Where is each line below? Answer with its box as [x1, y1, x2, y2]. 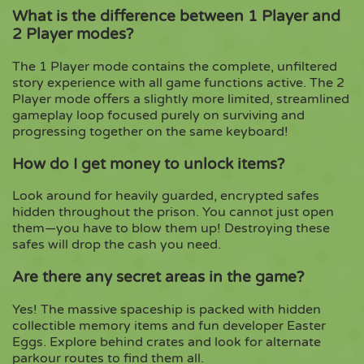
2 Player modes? [12, 25, 133, 44]
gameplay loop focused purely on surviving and [12, 106, 305, 123]
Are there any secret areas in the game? [12, 268, 304, 287]
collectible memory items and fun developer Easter [12, 317, 326, 334]
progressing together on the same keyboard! [12, 123, 288, 140]
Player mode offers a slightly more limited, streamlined [12, 90, 349, 107]
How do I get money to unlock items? [12, 154, 284, 173]
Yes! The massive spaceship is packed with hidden [12, 301, 321, 318]
